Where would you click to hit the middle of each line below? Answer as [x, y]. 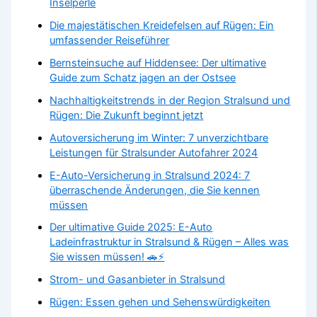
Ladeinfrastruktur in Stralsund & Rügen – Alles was [169, 242]
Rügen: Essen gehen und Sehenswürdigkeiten [160, 302]
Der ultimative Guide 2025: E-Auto [131, 227]
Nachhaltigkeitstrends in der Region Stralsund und [170, 100]
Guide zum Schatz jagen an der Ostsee [143, 77]
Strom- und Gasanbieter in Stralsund [138, 280]
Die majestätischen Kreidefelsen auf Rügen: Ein [162, 25]
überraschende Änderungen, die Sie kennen [155, 190]
